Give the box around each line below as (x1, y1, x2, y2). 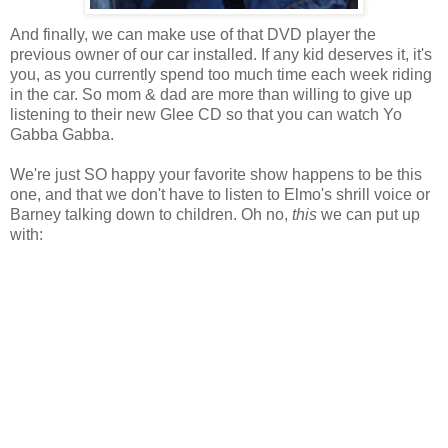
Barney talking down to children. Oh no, (10, 205, 292, 223)
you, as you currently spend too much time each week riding (10, 65, 432, 83)
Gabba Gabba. (10, 125, 114, 143)
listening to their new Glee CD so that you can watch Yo (10, 105, 402, 123)
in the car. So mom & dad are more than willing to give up (10, 85, 412, 103)
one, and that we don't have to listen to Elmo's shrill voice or (10, 185, 430, 203)
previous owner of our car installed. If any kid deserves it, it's (10, 45, 432, 63)
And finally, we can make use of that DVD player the (10, 25, 376, 43)
